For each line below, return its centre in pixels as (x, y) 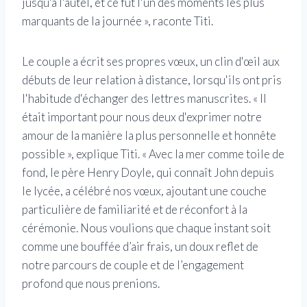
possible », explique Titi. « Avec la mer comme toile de (153, 154)
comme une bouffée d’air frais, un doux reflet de (140, 247)
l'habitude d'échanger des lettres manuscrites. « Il (144, 99)
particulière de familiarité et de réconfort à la (135, 210)
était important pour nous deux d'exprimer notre (142, 117)
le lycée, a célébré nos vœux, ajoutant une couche (144, 191)
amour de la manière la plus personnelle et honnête (149, 136)
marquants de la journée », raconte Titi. (118, 21)
